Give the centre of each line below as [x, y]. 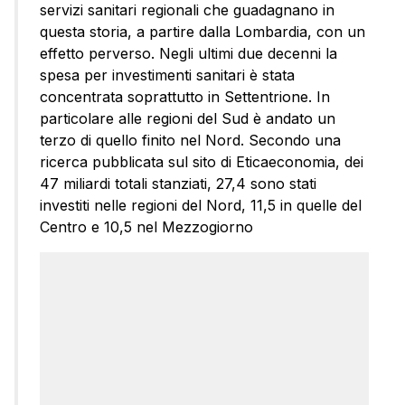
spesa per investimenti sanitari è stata [167, 75]
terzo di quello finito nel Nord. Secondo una [190, 141]
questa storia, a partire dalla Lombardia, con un [202, 32]
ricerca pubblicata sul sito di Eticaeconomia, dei [202, 162]
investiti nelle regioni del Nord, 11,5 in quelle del [201, 206]
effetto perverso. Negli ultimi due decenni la [188, 54]
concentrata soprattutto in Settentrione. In [185, 97]
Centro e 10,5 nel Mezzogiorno [146, 227]
